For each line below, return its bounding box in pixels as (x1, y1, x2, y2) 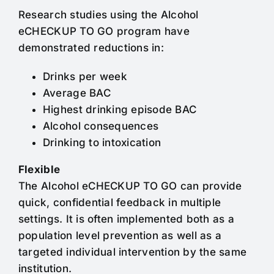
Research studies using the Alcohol (18, 9, 199, 21)
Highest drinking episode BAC (42, 103, 197, 116)
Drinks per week (42, 70, 127, 83)
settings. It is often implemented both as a (18, 213, 234, 226)
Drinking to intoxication (42, 136, 161, 149)
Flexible (18, 163, 61, 176)
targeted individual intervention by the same (18, 246, 247, 259)
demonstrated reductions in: (18, 42, 164, 54)
